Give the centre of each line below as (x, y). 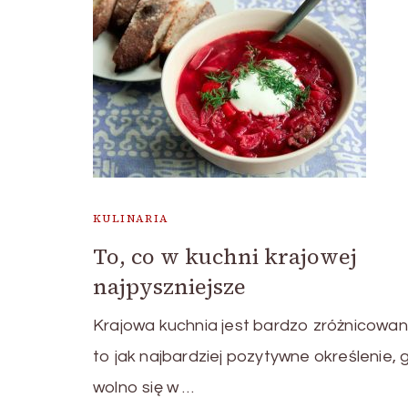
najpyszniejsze (169, 287)
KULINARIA (131, 219)
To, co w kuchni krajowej (225, 257)
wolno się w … (144, 388)
